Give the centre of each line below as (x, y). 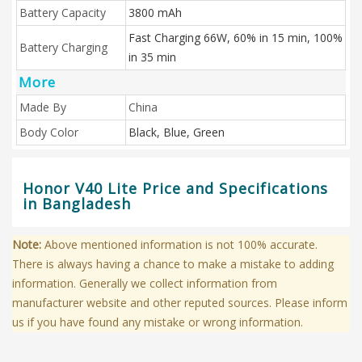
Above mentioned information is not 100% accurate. (179, 244)
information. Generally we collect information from (145, 283)
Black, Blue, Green (177, 132)
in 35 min (152, 57)
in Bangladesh (77, 204)
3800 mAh (155, 13)
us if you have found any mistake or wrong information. (158, 322)
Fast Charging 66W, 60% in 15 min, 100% (236, 38)
